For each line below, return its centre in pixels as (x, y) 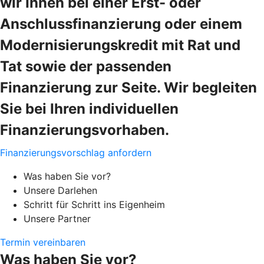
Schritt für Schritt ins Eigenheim (94, 204)
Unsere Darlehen (60, 190)
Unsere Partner (57, 218)
